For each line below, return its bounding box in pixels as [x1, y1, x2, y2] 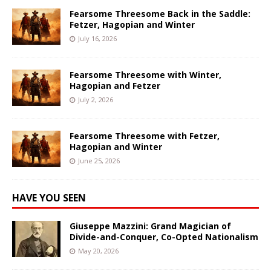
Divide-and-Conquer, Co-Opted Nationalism [70, 230, 258, 243]
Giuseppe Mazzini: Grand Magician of [70, 220, 231, 232]
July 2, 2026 [78, 94, 113, 104]
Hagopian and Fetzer [70, 79, 160, 91]
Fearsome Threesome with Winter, [70, 68, 221, 80]
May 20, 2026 [78, 246, 119, 255]
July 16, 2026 [78, 33, 117, 43]
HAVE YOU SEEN [12, 191, 86, 204]
